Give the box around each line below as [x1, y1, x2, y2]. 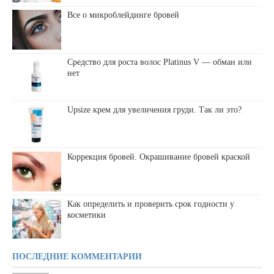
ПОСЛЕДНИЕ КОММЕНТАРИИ [12, 251, 142, 261]
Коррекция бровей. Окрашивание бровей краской [67, 152, 250, 161]
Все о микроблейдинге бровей [67, 10, 179, 20]
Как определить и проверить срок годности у [67, 199, 234, 209]
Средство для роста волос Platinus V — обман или [67, 57, 252, 67]
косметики [67, 210, 106, 220]
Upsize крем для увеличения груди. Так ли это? [67, 105, 242, 114]
